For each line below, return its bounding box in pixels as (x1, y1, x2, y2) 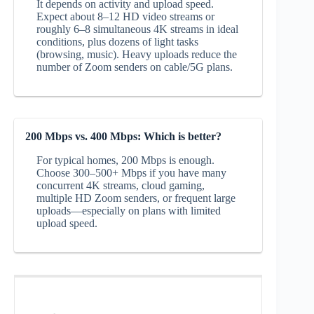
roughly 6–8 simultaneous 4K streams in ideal (36, 22, 238, 35)
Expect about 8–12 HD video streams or (36, 10, 214, 22)
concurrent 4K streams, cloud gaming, (36, 179, 205, 191)
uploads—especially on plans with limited (36, 204, 221, 217)
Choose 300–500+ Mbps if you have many (36, 166, 226, 179)
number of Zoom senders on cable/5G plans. (36, 60, 233, 73)
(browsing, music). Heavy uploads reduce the (36, 48, 237, 60)
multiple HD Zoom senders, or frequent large (36, 191, 235, 204)
